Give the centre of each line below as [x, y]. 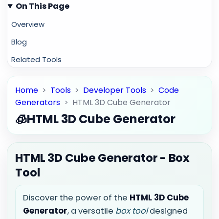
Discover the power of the [76, 198]
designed [167, 211]
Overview [28, 24]
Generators [39, 103]
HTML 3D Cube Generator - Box [102, 158]
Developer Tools [116, 90]
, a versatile [91, 211]
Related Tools [36, 60]
